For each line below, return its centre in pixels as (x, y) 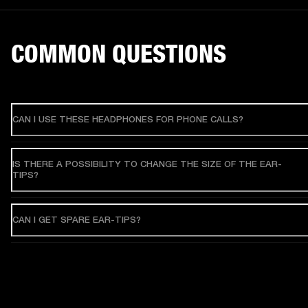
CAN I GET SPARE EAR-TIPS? (77, 220)
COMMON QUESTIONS (119, 54)
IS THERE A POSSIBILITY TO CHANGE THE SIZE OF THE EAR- (147, 164)
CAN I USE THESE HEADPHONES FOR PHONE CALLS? (128, 120)
